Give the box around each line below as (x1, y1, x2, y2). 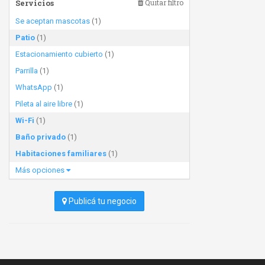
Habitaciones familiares (15, 149, 106, 158)
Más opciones (15, 166, 66, 174)
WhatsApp (15, 83, 52, 92)
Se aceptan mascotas (15, 17, 90, 25)
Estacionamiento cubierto (15, 50, 103, 59)
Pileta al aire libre (15, 99, 72, 108)
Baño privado (15, 132, 66, 141)
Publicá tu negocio (67, 196, 137, 206)
